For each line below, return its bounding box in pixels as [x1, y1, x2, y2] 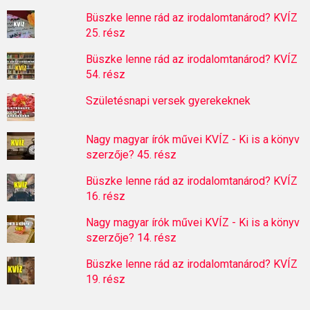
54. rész [85, 67, 125, 81]
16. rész [85, 189, 125, 203]
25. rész [85, 26, 125, 39]
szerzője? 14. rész [85, 230, 176, 244]
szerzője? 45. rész [85, 147, 176, 161]
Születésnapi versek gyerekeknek [85, 93, 250, 107]
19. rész [85, 272, 125, 286]
